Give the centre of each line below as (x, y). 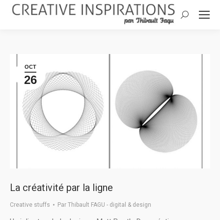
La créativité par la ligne (61, 188)
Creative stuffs (30, 205)
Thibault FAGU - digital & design (110, 205)
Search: (192, 17)
